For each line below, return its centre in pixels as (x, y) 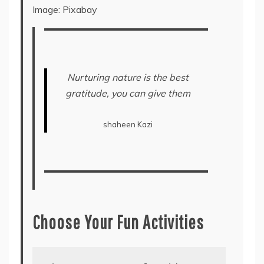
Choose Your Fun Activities (118, 222)
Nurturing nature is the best (128, 77)
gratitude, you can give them (128, 93)
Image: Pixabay (65, 10)
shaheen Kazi (128, 125)
